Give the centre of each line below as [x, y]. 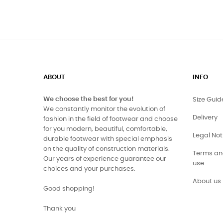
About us [207, 182]
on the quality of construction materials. [107, 149]
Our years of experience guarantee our [105, 159]
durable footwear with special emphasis [108, 139]
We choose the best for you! [89, 100]
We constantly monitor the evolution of [104, 110]
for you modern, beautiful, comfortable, [105, 129]
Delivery [205, 118]
